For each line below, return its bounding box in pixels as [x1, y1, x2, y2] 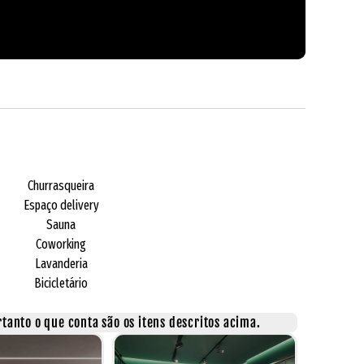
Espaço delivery [23, 197, 99, 213]
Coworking [36, 236, 86, 252]
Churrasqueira [28, 177, 94, 193]
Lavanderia [34, 255, 88, 271]
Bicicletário [34, 275, 88, 291]
